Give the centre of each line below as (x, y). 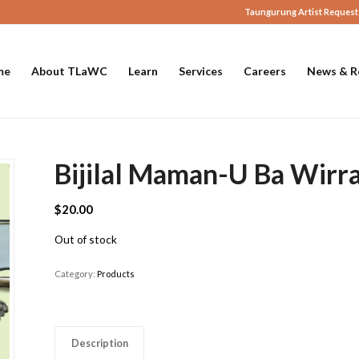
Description (100, 344)
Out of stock (86, 239)
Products (116, 274)
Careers (265, 71)
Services (201, 71)
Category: (76, 274)
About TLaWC (70, 71)
